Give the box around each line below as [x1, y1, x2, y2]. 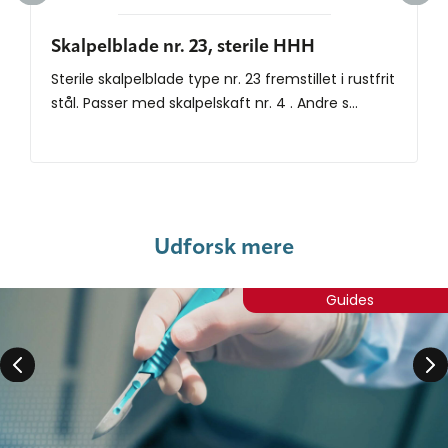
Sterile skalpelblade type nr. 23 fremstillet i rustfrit [51, 68, 395, 89]
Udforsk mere [154, 236, 294, 259]
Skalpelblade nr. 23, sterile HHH [51, 37, 315, 56]
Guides [326, 289, 375, 310]
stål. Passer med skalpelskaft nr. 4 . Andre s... [51, 92, 358, 113]
